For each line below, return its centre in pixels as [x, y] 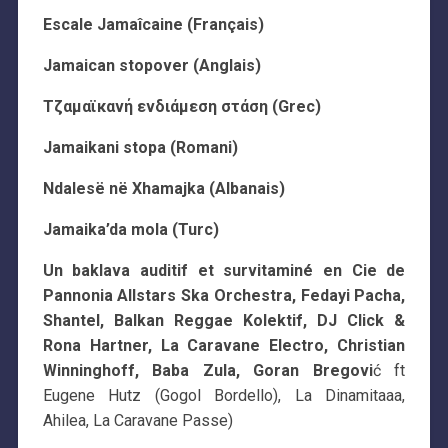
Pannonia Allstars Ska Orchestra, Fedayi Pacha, [224, 295]
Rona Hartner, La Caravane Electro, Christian [224, 345]
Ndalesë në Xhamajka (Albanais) [163, 188]
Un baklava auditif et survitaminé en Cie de [224, 270]
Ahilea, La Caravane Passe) [137, 420]
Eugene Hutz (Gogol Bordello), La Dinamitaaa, [224, 395]
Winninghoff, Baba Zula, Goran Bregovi [207, 370]
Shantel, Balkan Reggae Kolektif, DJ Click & [224, 320]
